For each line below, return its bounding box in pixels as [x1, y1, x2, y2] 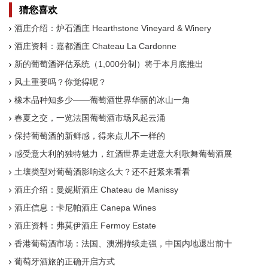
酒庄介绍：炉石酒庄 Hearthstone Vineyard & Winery [14, 23, 211, 33]
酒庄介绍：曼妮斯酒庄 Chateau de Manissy [14, 185, 178, 194]
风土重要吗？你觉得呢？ [14, 77, 106, 87]
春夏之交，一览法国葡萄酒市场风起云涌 [14, 113, 165, 123]
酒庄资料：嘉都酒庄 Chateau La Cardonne [14, 41, 176, 51]
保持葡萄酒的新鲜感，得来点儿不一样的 [14, 131, 165, 141]
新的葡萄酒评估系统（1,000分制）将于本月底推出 [14, 59, 203, 69]
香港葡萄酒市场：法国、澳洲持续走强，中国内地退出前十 [14, 239, 232, 248]
